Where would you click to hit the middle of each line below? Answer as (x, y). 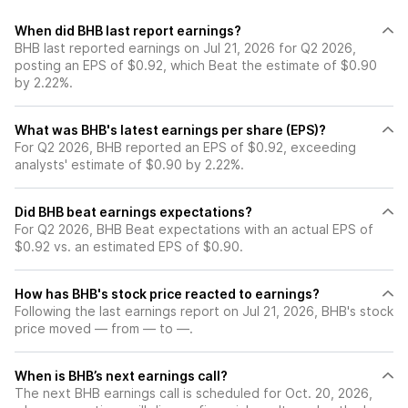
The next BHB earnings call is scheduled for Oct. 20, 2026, (194, 393)
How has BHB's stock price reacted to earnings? (167, 294)
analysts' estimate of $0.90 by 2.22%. (129, 164)
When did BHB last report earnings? (128, 31)
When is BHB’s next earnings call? (121, 376)
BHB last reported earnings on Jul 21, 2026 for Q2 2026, (185, 48)
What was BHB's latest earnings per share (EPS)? (170, 130)
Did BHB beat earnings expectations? (133, 212)
